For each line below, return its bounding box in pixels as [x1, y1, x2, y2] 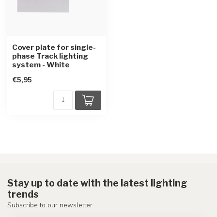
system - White [12, 60, 70, 69]
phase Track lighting [12, 51, 88, 61]
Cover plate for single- [12, 43, 96, 52]
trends [7, 188, 39, 200]
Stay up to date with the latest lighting [7, 177, 187, 189]
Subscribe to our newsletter [7, 201, 93, 210]
